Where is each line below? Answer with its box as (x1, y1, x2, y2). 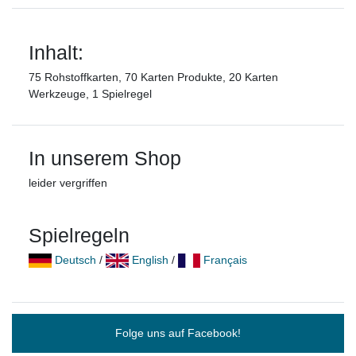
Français (203, 253, 248, 266)
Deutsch (54, 253, 96, 266)
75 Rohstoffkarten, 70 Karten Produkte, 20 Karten (29, 70, 278, 83)
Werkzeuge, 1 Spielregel (29, 87, 152, 100)
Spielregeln (29, 223, 130, 246)
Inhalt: (29, 41, 83, 64)
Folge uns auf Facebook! (115, 326, 241, 339)
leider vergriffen (29, 176, 107, 189)
